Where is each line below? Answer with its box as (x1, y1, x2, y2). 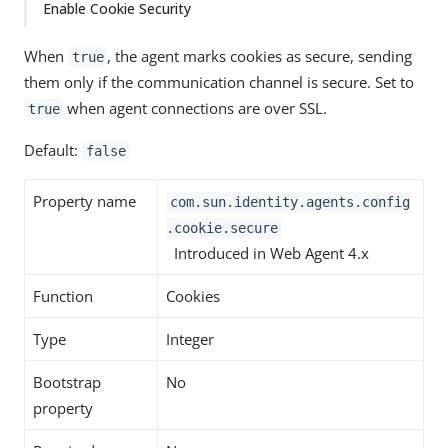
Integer (166, 329, 214, 349)
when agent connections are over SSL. (63, 98, 328, 118)
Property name (33, 191, 136, 211)
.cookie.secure (166, 220, 278, 236)
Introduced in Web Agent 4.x (166, 243, 369, 263)
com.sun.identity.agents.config (169, 194, 410, 210)
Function (33, 286, 93, 306)
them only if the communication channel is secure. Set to (24, 72, 414, 92)
